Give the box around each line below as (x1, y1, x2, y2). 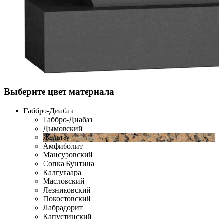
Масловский (43, 176, 85, 185)
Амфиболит (43, 141, 83, 150)
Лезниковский (43, 185, 91, 194)
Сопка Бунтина (43, 159, 94, 168)
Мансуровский (43, 150, 93, 159)
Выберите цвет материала (4, 86, 114, 97)
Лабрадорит (43, 203, 83, 212)
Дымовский (43, 124, 83, 132)
